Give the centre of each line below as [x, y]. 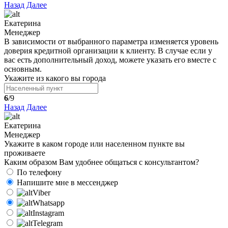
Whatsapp [49, 203]
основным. [23, 69]
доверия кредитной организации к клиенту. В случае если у [108, 51]
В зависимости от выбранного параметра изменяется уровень [111, 42]
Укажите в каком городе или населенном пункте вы [94, 144]
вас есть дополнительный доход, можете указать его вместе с [110, 60]
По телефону [39, 173]
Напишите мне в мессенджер [67, 183]
